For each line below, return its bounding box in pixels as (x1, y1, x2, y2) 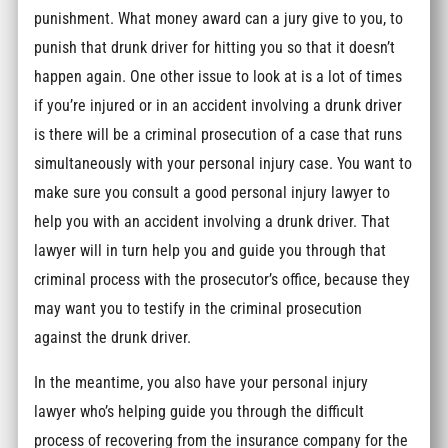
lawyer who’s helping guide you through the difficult (34, 402, 365, 422)
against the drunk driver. (34, 327, 192, 347)
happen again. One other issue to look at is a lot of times (34, 66, 403, 86)
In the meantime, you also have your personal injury (34, 373, 369, 393)
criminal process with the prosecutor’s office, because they (34, 269, 411, 289)
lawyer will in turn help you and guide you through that (34, 240, 387, 260)
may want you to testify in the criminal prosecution (34, 298, 363, 318)
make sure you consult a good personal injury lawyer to (34, 182, 391, 202)
